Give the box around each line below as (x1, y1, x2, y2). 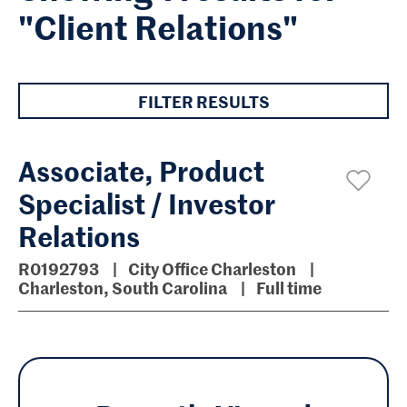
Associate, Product (18, 151, 264, 189)
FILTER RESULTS (137, 89, 270, 113)
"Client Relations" (18, 4, 298, 49)
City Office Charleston (128, 257, 299, 280)
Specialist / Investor (18, 184, 275, 222)
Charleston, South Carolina (18, 276, 227, 299)
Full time (256, 276, 322, 299)
